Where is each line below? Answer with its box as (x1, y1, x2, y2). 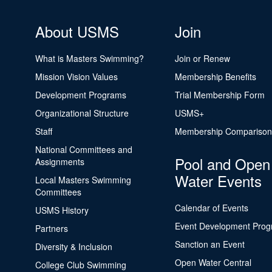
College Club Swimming (35, 259, 126, 271)
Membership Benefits (174, 70, 256, 83)
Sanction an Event (174, 238, 245, 250)
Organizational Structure (35, 107, 129, 119)
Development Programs (35, 89, 126, 101)
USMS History (35, 204, 89, 216)
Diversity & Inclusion (35, 240, 112, 253)
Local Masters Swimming (35, 174, 131, 186)
